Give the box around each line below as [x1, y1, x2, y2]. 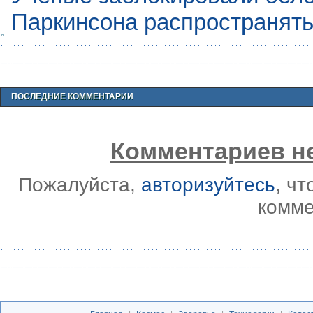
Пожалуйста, [17, 173, 141, 196]
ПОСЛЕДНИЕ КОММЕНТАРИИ [11, 91, 133, 101]
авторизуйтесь [140, 173, 275, 196]
